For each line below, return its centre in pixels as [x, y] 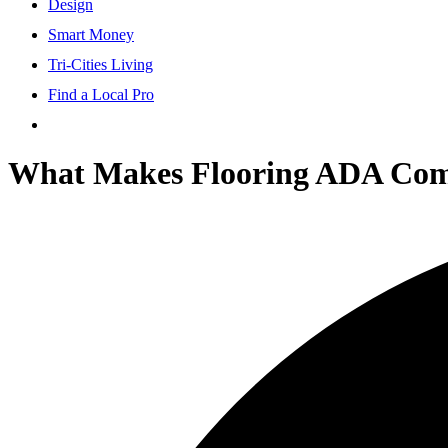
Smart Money [91, 34]
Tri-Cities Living [100, 64]
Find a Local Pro [101, 94]
